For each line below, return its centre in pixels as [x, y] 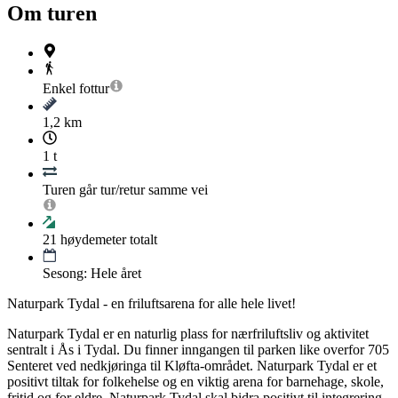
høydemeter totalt [107, 240]
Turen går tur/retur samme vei [125, 190]
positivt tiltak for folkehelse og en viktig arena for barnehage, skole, [195, 382]
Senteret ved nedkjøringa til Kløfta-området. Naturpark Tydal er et [192, 366]
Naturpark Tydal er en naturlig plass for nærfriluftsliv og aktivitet [188, 334]
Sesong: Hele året [92, 274]
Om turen [52, 14]
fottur [94, 89]
